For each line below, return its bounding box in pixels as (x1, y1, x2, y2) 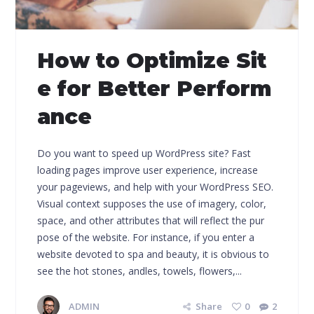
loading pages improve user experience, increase (37, 163, 259, 177)
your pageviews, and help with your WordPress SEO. (37, 179, 274, 193)
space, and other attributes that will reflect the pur (37, 213, 265, 227)
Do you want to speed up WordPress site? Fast (37, 146, 252, 160)
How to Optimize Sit (37, 47, 267, 74)
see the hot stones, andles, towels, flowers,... (37, 264, 243, 278)
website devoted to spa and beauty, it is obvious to (37, 247, 270, 261)
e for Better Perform (37, 75, 272, 102)
